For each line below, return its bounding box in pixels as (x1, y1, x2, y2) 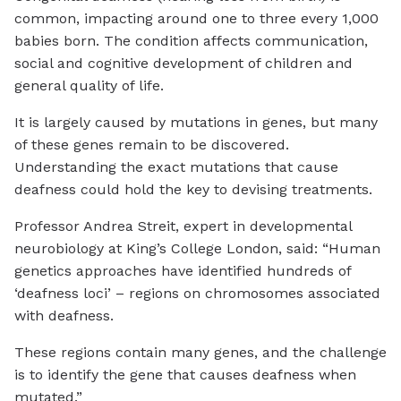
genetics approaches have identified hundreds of (14, 262, 351, 280)
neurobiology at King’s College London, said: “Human (14, 240, 380, 258)
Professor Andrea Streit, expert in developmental (14, 218, 352, 235)
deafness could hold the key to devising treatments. (14, 181, 372, 199)
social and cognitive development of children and (14, 55, 353, 73)
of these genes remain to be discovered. (14, 136, 289, 154)
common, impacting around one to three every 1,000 (14, 10, 379, 28)
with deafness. (14, 307, 114, 325)
